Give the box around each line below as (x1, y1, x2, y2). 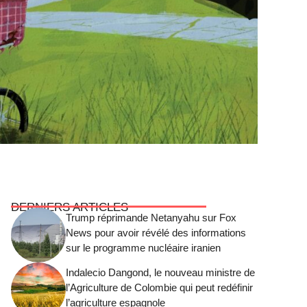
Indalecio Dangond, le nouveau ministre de (66, 267, 255, 279)
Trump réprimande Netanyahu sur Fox (66, 212, 236, 224)
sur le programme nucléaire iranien (66, 242, 221, 254)
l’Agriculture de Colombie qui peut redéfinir (66, 282, 253, 294)
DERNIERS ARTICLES (11, 200, 128, 214)
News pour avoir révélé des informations (66, 227, 246, 239)
